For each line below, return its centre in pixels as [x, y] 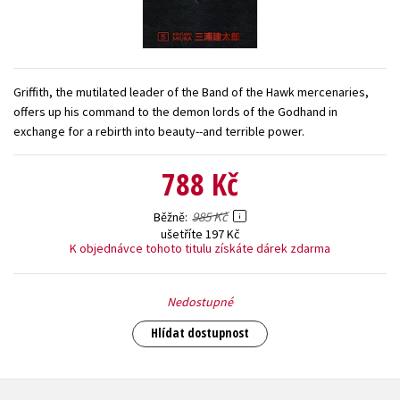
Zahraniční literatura [189, 25]
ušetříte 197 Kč [200, 233]
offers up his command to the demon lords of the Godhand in [175, 111]
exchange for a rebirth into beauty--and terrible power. [159, 131]
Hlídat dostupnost [200, 332]
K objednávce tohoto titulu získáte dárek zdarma [200, 248]
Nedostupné [200, 301]
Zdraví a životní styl [318, 25]
